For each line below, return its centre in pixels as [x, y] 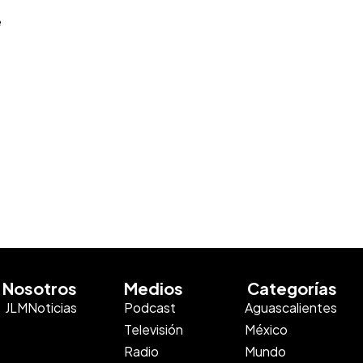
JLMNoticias [41, 308]
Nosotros [40, 288]
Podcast [150, 308]
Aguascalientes [291, 308]
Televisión [154, 330]
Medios [154, 288]
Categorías [292, 288]
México [266, 330]
